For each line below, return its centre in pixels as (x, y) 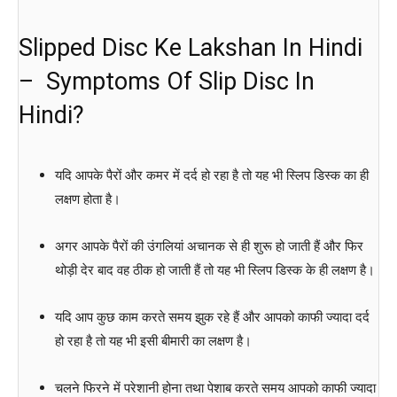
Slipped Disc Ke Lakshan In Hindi (191, 47)
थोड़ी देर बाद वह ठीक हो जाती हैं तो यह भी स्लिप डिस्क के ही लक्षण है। (214, 269)
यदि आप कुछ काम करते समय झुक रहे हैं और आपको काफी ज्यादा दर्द (212, 316)
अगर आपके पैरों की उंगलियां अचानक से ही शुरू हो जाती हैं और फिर (209, 245)
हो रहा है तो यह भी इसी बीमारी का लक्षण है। (153, 340)
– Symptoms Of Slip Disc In (167, 81)
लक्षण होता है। (87, 198)
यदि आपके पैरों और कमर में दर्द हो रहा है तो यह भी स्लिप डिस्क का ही (211, 175)
